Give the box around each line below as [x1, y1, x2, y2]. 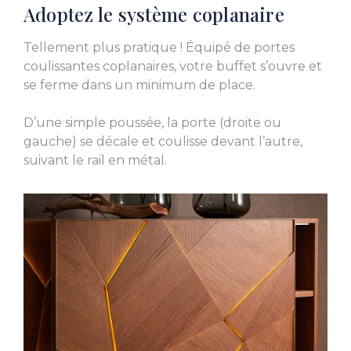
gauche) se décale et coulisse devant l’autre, [24, 134, 302, 150]
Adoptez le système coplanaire [24, 2, 284, 27]
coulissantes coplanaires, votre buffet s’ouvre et [24, 59, 322, 74]
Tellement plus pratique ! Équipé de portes [24, 40, 295, 56]
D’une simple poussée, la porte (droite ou [24, 115, 281, 131]
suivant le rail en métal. [24, 153, 167, 168]
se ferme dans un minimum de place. [24, 78, 255, 93]
